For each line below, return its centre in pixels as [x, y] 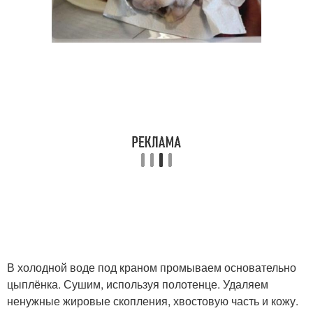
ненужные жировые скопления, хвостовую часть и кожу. [153, 300]
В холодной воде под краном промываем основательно [152, 267]
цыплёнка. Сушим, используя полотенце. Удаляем [138, 284]
